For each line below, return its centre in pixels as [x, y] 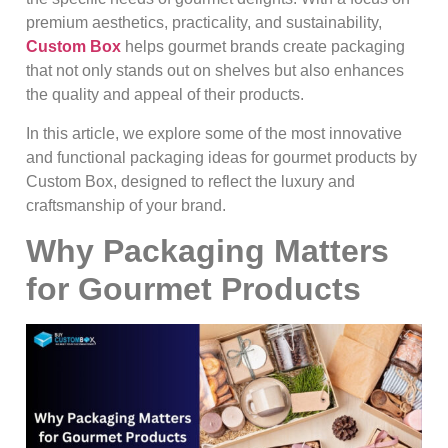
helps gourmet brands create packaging [263, 47]
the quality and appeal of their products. [165, 95]
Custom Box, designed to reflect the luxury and [190, 181]
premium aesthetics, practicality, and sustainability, [204, 23]
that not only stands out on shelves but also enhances [215, 71]
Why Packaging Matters [207, 251]
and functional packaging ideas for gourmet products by [221, 157]
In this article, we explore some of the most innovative [214, 133]
